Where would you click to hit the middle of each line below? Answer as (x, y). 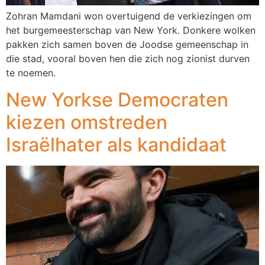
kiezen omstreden (87, 122)
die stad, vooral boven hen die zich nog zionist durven (128, 59)
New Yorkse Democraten (117, 99)
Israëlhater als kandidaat (116, 144)
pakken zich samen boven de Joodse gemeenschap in (127, 45)
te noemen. (31, 73)
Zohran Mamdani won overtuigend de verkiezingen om (129, 16)
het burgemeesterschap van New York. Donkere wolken (131, 30)
